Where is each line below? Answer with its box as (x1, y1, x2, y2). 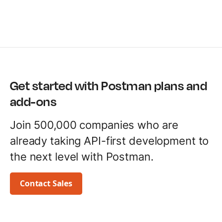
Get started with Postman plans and (10, 75, 208, 95)
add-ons (10, 91, 57, 111)
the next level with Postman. (10, 150, 154, 163)
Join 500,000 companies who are (10, 118, 178, 131)
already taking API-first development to (10, 134, 209, 147)
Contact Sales (20, 177, 72, 189)
